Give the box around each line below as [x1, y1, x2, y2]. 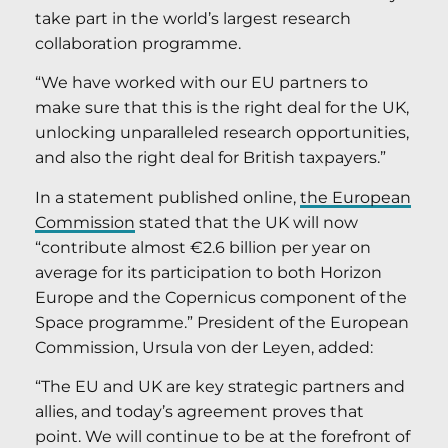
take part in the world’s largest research [35, 8, 351, 28]
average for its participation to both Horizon [35, 262, 382, 282]
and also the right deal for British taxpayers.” [35, 148, 386, 168]
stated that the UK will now [135, 212, 358, 232]
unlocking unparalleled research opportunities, [35, 123, 409, 143]
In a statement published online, [35, 187, 300, 207]
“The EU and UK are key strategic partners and [35, 377, 405, 397]
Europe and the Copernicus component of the [35, 287, 407, 307]
